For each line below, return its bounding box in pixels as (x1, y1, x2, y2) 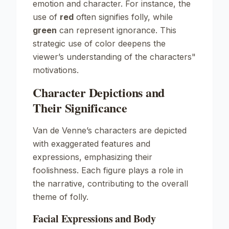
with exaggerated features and (33, 139, 150, 149)
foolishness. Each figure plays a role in (33, 165, 183, 175)
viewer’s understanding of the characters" (33, 52, 196, 62)
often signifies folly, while (74, 12, 173, 22)
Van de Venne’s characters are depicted (33, 125, 187, 135)
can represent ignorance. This (57, 25, 176, 35)
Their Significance (33, 99, 127, 117)
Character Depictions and (33, 83, 165, 101)
